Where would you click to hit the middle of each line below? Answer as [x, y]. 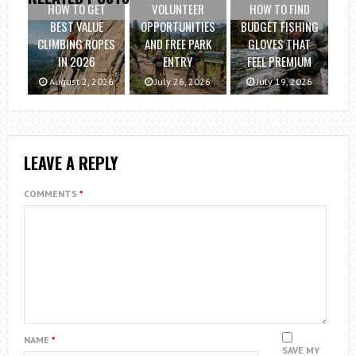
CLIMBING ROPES [77, 44]
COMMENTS [51, 194]
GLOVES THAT [280, 44]
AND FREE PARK [178, 44]
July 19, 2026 [284, 82]
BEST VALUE [76, 27]
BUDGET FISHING [279, 27]
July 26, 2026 [182, 82]
